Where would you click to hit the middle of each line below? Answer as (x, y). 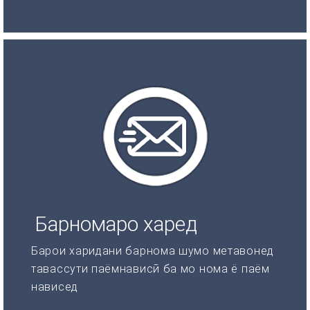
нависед (55, 286)
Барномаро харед (116, 224)
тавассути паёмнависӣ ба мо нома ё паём (151, 268)
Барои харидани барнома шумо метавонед (153, 250)
